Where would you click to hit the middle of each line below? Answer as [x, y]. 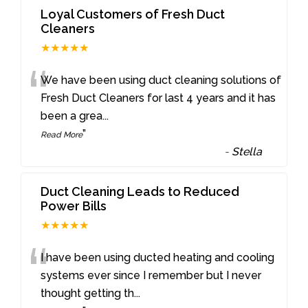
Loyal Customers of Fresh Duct [133, 14]
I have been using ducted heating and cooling [158, 258]
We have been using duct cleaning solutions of [161, 80]
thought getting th [88, 294]
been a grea [72, 116]
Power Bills [74, 206]
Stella [247, 152]
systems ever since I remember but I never [151, 276]
